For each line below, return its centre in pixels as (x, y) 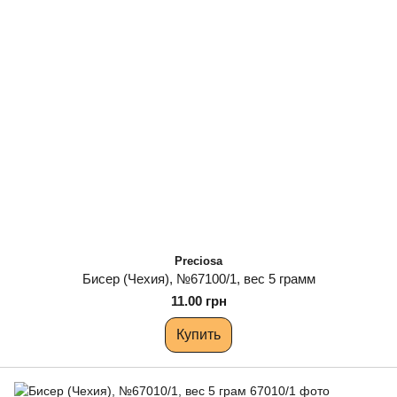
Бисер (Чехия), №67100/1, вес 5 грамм (198, 279)
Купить (198, 335)
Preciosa (198, 261)
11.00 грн (198, 301)
